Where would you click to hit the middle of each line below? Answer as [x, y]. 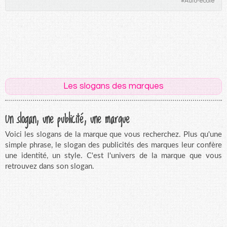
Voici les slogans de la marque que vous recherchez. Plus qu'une [113, 134]
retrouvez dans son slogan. [50, 166]
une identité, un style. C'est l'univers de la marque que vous [113, 156]
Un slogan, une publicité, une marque [67, 118]
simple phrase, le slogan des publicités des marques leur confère [113, 145]
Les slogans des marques [113, 86]
